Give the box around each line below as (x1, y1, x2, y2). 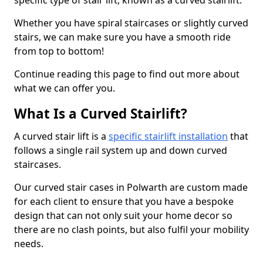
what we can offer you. (14, 82, 115, 95)
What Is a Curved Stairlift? (14, 104, 187, 123)
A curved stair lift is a (14, 130, 109, 143)
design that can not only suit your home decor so (14, 209, 232, 222)
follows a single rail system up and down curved (14, 144, 227, 157)
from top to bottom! (14, 45, 104, 58)
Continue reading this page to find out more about (14, 68, 240, 80)
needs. (14, 237, 43, 250)
